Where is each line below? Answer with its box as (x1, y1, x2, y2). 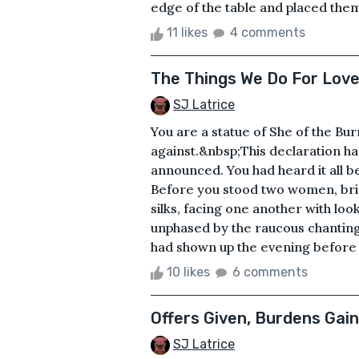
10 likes (163, 264, 213, 280)
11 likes (163, 25, 211, 41)
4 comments (230, 25, 305, 41)
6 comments (232, 264, 308, 280)
